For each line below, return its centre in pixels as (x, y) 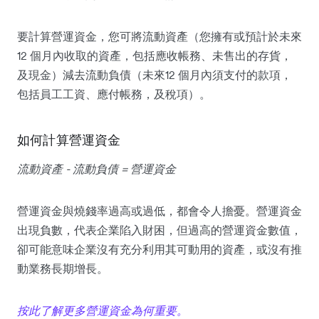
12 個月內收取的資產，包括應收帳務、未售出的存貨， (155, 55)
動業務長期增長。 (63, 268)
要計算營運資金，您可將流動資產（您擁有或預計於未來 (159, 36)
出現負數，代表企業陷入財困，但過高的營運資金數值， (159, 230)
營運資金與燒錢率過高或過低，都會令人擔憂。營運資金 (159, 210)
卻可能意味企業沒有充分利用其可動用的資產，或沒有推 (159, 249)
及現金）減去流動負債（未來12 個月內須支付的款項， (155, 74)
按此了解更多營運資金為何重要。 (103, 310)
